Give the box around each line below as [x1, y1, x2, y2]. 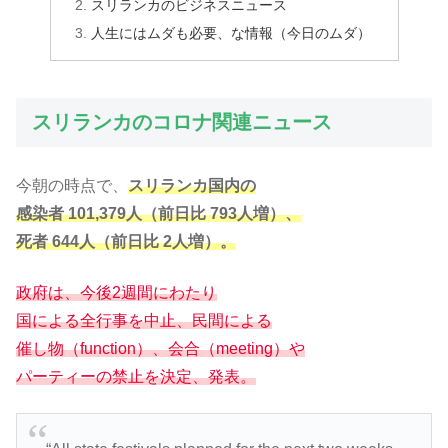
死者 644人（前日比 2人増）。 [16, 233, 236, 251]
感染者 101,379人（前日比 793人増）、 [16, 205, 301, 223]
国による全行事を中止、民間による [16, 311, 272, 329]
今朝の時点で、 [16, 177, 128, 195]
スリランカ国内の [128, 177, 256, 195]
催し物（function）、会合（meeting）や [16, 339, 305, 357]
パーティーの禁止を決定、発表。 [16, 367, 256, 385]
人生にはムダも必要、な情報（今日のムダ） [90, 24, 371, 41]
